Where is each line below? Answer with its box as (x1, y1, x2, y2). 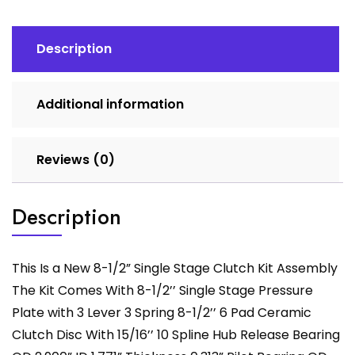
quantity (11, 48, 63, 67)
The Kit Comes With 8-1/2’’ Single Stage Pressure (12, 281, 313, 300)
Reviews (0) (36, 150, 115, 169)
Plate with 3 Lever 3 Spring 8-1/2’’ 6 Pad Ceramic (12, 303, 311, 322)
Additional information (36, 94, 184, 113)
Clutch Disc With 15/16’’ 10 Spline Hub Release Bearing (12, 325, 340, 344)
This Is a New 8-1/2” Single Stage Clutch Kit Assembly (12, 258, 338, 277)
